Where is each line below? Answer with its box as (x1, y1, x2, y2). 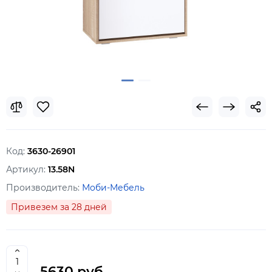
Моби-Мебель (82, 182, 144, 194)
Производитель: (6, 182, 82, 194)
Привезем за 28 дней (11, 202, 107, 213)
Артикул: (6, 164, 48, 175)
